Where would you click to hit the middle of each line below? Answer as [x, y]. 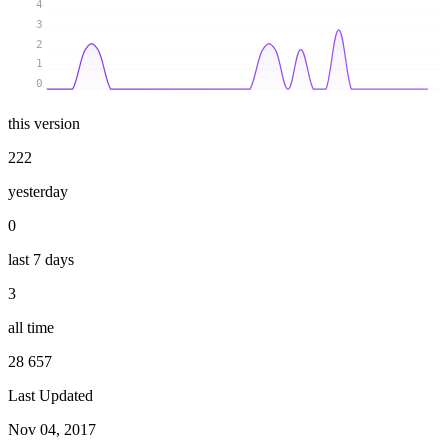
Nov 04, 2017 [52, 429]
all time [31, 327]
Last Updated [50, 395]
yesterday [38, 191]
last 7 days [41, 259]
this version [44, 123]
